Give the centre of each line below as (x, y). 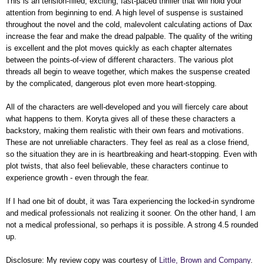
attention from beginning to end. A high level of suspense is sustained (124, 13)
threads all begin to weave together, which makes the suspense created (128, 72)
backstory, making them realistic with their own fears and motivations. (125, 131)
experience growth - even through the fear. (77, 178)
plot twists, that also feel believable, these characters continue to (117, 166)
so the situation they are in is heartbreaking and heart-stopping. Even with (131, 154)
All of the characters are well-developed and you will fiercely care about (127, 107)
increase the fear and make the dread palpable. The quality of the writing (129, 36)
